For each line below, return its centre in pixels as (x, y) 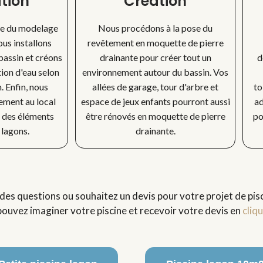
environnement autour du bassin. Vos (155, 72)
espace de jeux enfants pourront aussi (155, 101)
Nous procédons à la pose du (155, 28)
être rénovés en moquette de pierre (155, 116)
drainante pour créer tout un (155, 57)
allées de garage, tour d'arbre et (155, 87)
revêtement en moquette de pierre (155, 43)
